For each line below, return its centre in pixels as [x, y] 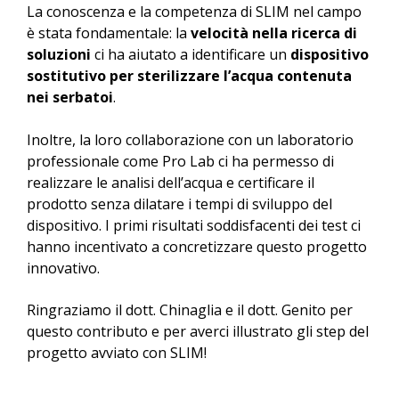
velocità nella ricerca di [274, 33]
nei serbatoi [70, 98]
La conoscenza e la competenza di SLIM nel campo [194, 12]
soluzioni [59, 55]
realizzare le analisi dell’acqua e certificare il [171, 183]
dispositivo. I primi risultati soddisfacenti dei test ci [194, 226]
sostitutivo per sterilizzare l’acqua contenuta [189, 76]
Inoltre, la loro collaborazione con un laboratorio [190, 140]
